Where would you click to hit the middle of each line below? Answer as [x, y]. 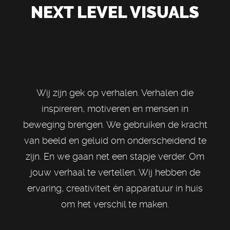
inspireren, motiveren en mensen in [115, 109]
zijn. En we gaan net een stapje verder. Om [115, 156]
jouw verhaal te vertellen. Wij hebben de [115, 172]
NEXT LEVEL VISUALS [115, 12]
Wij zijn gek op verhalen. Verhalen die [115, 93]
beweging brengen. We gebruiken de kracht [115, 124]
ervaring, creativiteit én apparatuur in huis [115, 188]
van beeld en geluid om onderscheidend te [115, 140]
